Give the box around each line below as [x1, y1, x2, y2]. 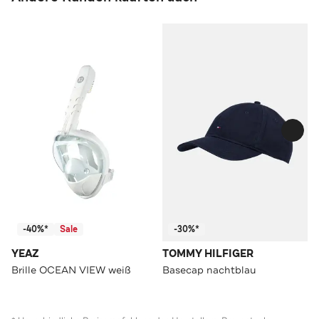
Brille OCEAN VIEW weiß [11, 263, 131, 276]
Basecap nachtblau [162, 263, 256, 276]
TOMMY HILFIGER [162, 246, 253, 261]
